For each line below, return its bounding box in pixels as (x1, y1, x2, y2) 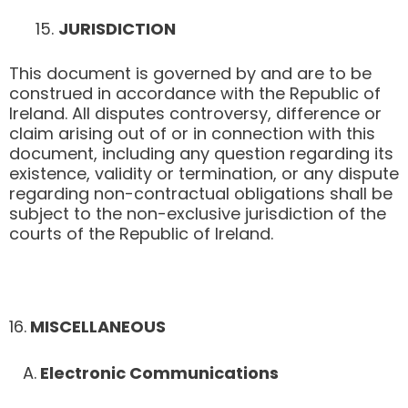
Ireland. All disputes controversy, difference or (9, 102, 382, 126)
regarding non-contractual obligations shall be (9, 182, 393, 206)
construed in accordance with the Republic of (9, 82, 381, 106)
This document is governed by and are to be (9, 62, 372, 86)
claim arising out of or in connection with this (9, 122, 375, 146)
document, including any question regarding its (9, 142, 393, 166)
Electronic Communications (36, 361, 279, 384)
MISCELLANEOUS (26, 314, 166, 338)
